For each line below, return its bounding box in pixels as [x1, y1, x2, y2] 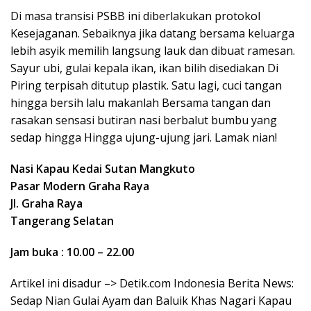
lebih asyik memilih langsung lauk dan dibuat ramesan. [10, 42, 295, 58]
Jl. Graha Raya [10, 195, 83, 211]
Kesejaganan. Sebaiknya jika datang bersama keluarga [10, 25, 294, 41]
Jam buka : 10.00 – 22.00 [10, 244, 134, 260]
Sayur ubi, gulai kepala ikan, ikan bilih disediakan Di [10, 60, 278, 76]
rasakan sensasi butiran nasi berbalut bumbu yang [10, 112, 277, 128]
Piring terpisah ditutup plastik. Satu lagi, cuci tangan [10, 77, 282, 93]
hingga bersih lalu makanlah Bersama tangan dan [10, 94, 271, 110]
